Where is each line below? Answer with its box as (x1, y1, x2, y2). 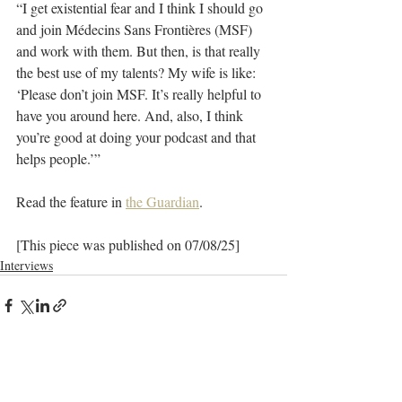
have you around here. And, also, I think (16, 106, 247, 125)
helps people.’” (16, 149, 100, 168)
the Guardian (126, 192, 199, 211)
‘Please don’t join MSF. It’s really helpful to (16, 84, 265, 103)
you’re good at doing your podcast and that (16, 127, 259, 146)
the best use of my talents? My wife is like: (16, 63, 259, 82)
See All (249, 363, 287, 380)
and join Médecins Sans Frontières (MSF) (16, 20, 256, 39)
